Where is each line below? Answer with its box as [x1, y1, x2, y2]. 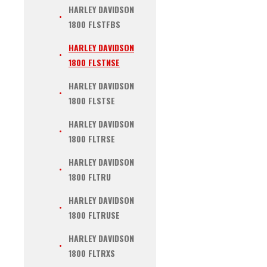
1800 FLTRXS [69, 247, 115, 259]
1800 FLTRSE [69, 132, 115, 145]
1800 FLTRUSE [69, 209, 120, 221]
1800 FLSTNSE [69, 56, 120, 69]
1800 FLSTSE [69, 94, 115, 107]
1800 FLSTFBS [69, 18, 120, 30]
